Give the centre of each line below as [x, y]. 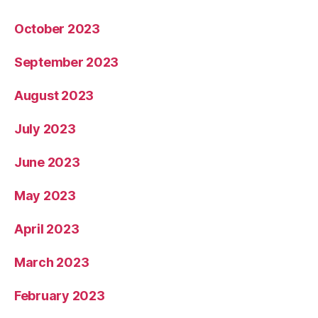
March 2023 [52, 262]
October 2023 [57, 29]
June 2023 [47, 162]
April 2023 [47, 229]
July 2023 [45, 129]
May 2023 [45, 196]
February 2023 [60, 296]
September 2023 [67, 62]
